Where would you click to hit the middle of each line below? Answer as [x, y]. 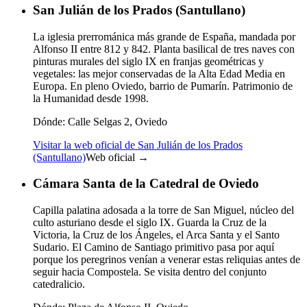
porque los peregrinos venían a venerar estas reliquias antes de [167, 260]
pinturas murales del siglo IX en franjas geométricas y [148, 61]
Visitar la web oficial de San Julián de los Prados [138, 145]
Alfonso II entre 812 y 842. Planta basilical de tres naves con [164, 49]
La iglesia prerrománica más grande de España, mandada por [164, 36]
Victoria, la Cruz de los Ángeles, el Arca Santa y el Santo [156, 235]
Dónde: [49, 121]
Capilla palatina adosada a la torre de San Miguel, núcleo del [163, 210]
